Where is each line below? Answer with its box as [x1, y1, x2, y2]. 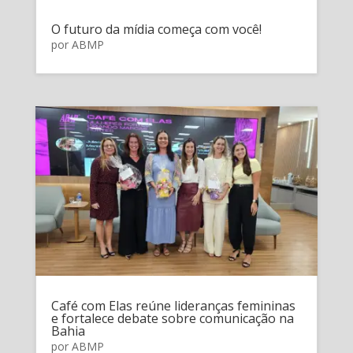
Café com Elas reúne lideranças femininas [50, 297, 295, 315]
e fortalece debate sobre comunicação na [50, 310, 294, 328]
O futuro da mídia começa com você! [50, 20, 262, 39]
